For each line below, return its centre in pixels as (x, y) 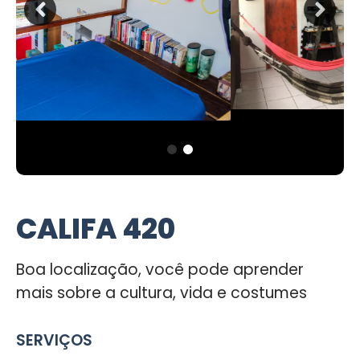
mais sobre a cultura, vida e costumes (162, 293)
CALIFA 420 (96, 229)
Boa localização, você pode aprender (160, 270)
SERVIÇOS (54, 340)
